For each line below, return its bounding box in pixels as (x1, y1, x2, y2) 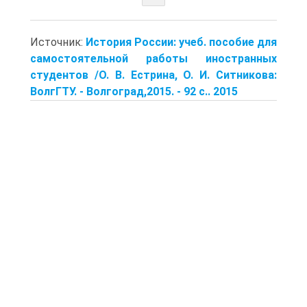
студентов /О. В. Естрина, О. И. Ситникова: (30, 68, 277, 82)
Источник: (30, 35, 86, 49)
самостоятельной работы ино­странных (30, 51, 277, 65)
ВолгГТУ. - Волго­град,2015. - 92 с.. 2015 (30, 84, 238, 98)
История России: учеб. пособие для (86, 35, 277, 49)
